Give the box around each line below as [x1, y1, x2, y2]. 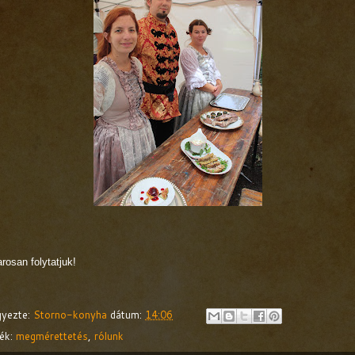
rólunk [94, 329, 124, 343]
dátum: [110, 307, 145, 322]
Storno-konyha [33, 307, 107, 322]
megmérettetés [16, 329, 88, 343]
